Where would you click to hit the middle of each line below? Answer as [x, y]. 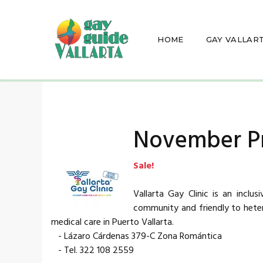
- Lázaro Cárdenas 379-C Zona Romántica [136, 236]
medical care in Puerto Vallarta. [112, 222]
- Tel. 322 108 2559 [92, 250]
